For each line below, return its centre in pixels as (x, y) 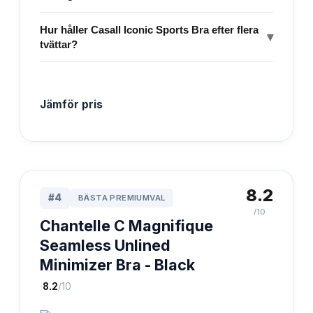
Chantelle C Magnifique (126, 225)
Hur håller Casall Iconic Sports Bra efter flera (149, 29)
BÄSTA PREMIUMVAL (122, 197)
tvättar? (59, 44)
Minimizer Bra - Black (117, 264)
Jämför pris (71, 104)
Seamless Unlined (105, 245)
